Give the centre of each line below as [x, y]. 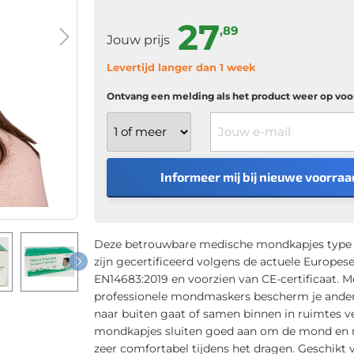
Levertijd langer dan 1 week [181, 67]
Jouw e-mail [244, 119]
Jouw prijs [139, 40]
